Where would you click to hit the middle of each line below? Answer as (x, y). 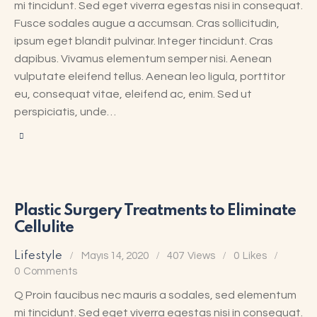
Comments (50, 271)
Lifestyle (38, 255)
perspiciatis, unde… (65, 112)
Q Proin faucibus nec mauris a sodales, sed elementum (155, 295)
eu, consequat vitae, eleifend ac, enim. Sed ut (133, 94)
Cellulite (44, 227)
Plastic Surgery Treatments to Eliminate (155, 211)
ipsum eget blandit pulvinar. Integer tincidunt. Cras (144, 41)
